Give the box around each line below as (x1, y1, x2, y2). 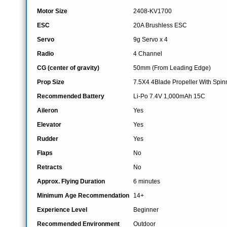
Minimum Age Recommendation (37, 192, 129, 199)
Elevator (37, 121, 61, 128)
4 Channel (133, 50, 162, 57)
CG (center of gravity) (37, 64, 99, 71)
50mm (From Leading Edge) (133, 64, 211, 71)
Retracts (37, 164, 62, 171)
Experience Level (37, 206, 87, 213)
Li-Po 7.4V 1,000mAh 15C (133, 93, 205, 100)
